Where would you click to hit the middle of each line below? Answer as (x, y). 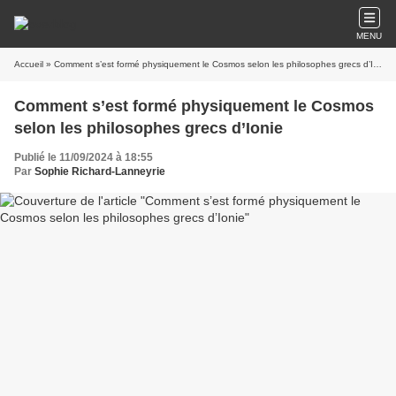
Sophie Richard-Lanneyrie (100, 171)
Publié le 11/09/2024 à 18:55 (84, 157)
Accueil (29, 64)
